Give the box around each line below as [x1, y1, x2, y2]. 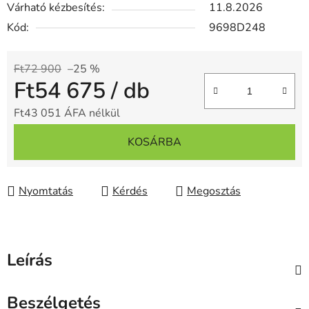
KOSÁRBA [128, 134, 181, 150]
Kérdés [112, 183, 148, 199]
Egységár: [13, 127, 61, 143]
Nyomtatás [19, 183, 73, 199]
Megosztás [187, 183, 241, 199]
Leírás [7, 249, 52, 272]
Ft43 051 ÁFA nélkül [14, 106, 120, 121]
